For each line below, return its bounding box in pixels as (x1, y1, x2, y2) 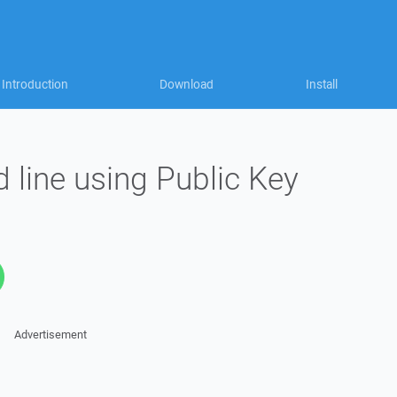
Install (306, 76, 338, 92)
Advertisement (13, 327, 87, 342)
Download (160, 76, 214, 92)
